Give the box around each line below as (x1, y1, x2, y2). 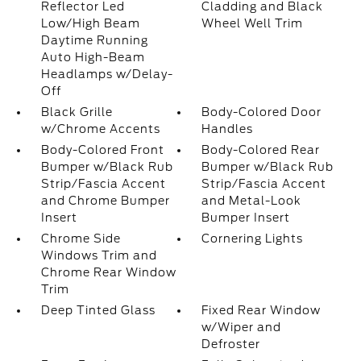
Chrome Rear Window (40, 266, 176, 279)
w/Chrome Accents (40, 122, 160, 135)
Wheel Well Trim (201, 17, 304, 30)
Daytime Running (40, 34, 148, 47)
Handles (201, 122, 254, 135)
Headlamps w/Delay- (40, 68, 173, 81)
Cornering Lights (201, 232, 304, 245)
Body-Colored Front (40, 143, 164, 156)
